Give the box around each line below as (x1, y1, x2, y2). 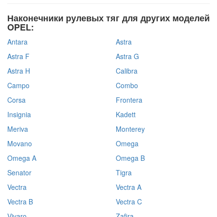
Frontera (116, 95, 142, 105)
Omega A (7, 153, 36, 163)
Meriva (7, 124, 28, 134)
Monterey (116, 124, 145, 134)
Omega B (116, 153, 145, 163)
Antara (7, 37, 28, 46)
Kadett (116, 109, 136, 119)
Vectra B (7, 197, 33, 206)
